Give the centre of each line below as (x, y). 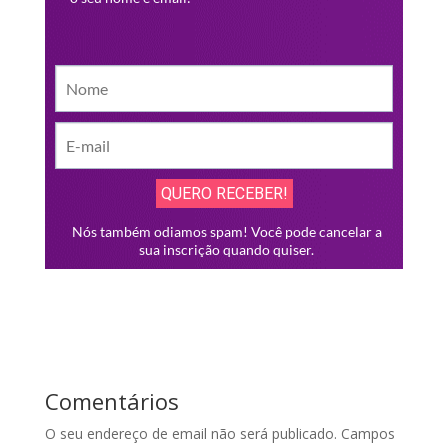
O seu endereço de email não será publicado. (190, 433)
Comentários (111, 400)
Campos (367, 433)
